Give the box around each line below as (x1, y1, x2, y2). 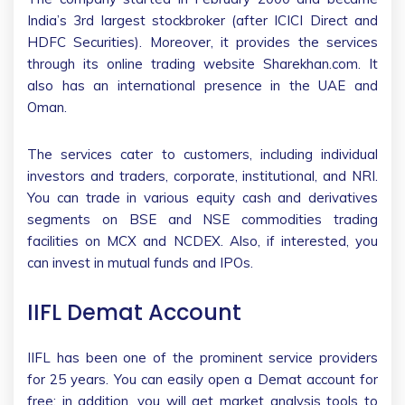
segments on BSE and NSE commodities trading (27, 210, 378, 228)
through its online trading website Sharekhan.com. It (27, 54, 378, 72)
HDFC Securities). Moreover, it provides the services (27, 33, 378, 51)
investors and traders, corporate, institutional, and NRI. (27, 166, 378, 184)
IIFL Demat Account (27, 297, 241, 327)
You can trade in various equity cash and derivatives (27, 188, 378, 206)
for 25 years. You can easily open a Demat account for (27, 370, 378, 388)
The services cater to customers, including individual (27, 145, 378, 163)
